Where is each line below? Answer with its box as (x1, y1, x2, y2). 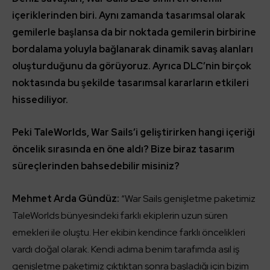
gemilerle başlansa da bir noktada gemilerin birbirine (12, 25, 256, 39)
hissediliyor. (12, 93, 68, 106)
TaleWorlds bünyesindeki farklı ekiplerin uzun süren (12, 209, 228, 222)
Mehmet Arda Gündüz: (12, 192, 119, 205)
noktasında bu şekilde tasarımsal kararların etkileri (12, 76, 249, 89)
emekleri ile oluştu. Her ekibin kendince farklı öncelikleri (12, 225, 245, 239)
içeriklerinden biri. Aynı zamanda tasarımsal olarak (12, 8, 245, 22)
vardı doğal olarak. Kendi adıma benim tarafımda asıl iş (12, 242, 239, 256)
